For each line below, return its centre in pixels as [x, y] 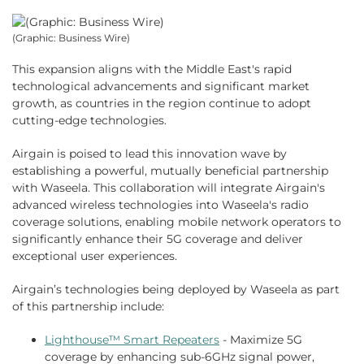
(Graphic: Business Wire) [71, 38]
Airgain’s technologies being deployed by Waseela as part [176, 290]
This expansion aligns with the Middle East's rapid [152, 69]
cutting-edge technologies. [89, 121]
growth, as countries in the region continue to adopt [162, 104]
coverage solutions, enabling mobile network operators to [177, 222]
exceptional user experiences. [95, 256]
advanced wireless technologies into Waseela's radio [160, 205]
